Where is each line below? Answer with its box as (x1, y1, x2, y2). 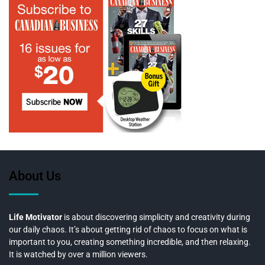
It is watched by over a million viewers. (9, 250, 148, 260)
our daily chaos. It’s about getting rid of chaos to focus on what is (9, 225, 247, 235)
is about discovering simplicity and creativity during (64, 212, 250, 222)
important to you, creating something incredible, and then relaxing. (9, 237, 251, 247)
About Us (9, 169, 61, 184)
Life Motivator (9, 212, 64, 222)
